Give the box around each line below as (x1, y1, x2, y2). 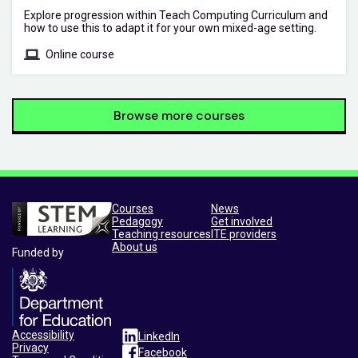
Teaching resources (112, 227, 211, 241)
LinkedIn (138, 330, 180, 344)
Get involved (211, 214, 272, 228)
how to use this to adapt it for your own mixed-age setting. (24, 21, 316, 34)
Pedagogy (112, 214, 163, 228)
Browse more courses (113, 106, 245, 124)
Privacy (12, 341, 49, 355)
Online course (46, 47, 114, 61)
